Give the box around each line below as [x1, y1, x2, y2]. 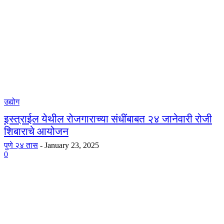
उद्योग [4, 97, 19, 106]
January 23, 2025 [44, 141, 99, 149]
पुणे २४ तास [4, 141, 38, 149]
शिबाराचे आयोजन [4, 125, 68, 137]
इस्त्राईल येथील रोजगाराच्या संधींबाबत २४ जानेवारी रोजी [4, 113, 212, 125]
